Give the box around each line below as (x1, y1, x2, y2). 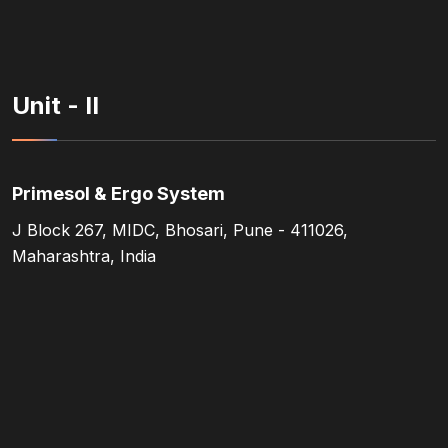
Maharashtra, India (12, 246, 156, 267)
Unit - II (12, 91, 99, 121)
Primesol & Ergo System (12, 183, 225, 205)
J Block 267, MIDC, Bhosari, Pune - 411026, (12, 220, 348, 241)
